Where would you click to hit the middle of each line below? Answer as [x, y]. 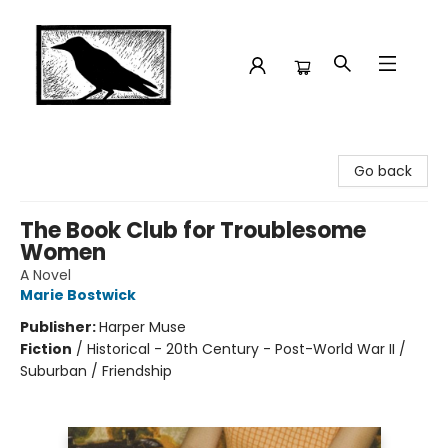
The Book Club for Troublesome [193, 230]
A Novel [45, 275]
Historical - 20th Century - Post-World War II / [246, 349]
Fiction [46, 349]
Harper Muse [142, 327]
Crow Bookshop [68, 149]
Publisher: [59, 327]
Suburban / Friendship [96, 371]
